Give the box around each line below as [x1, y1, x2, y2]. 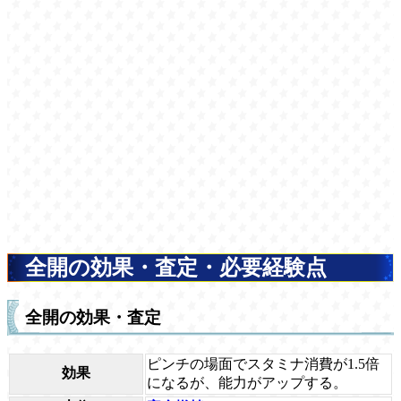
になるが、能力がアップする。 [147, 375, 347, 391]
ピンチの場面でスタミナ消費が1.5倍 [147, 356, 380, 372]
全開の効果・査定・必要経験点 [25, 255, 327, 279]
